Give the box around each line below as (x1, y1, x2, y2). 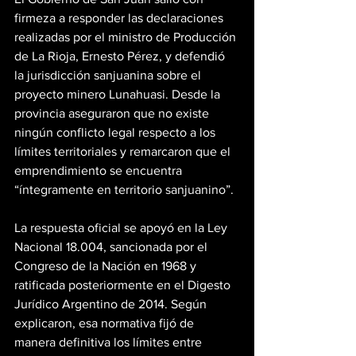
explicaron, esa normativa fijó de (14, 315, 197, 330)
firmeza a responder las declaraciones (14, 10, 226, 25)
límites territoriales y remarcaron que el (14, 144, 234, 158)
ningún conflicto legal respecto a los (14, 125, 219, 139)
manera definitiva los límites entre (14, 335, 205, 349)
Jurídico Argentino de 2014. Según (14, 296, 210, 311)
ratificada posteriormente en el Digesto (14, 277, 234, 292)
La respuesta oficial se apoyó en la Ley (14, 220, 230, 234)
